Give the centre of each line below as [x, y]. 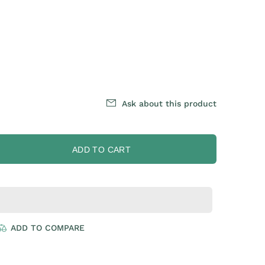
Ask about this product [169, 104]
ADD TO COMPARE [48, 228]
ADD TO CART [101, 150]
